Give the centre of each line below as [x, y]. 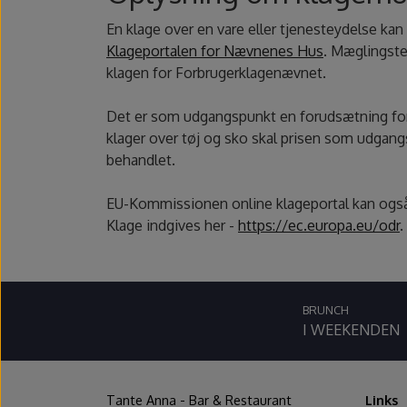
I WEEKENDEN [351, 330]
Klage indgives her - [172, 226]
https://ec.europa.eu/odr [319, 226]
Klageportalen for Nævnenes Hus [215, 51]
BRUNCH [326, 310]
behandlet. [141, 160]
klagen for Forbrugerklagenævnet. [216, 73]
